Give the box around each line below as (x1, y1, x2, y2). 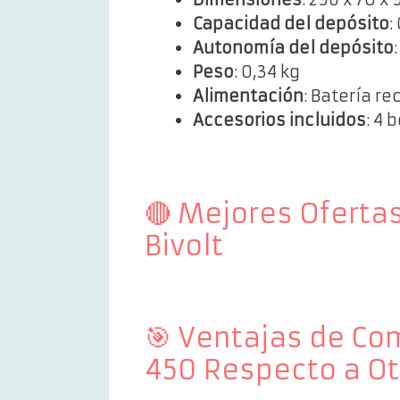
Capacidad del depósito (193, 13, 389, 35)
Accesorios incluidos (193, 110, 366, 131)
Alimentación (193, 86, 304, 107)
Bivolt (145, 229, 223, 263)
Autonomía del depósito (193, 37, 394, 59)
